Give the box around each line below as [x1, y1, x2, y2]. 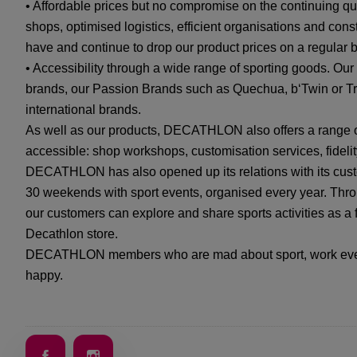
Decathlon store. [25, 227, 118, 241]
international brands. [25, 103, 141, 116]
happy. [25, 269, 63, 282]
